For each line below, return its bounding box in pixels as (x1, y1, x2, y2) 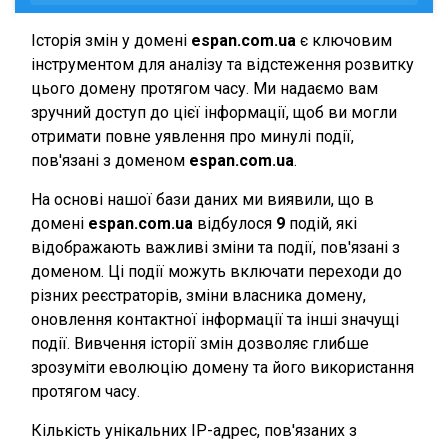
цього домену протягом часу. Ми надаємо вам (31, 79, 378, 98)
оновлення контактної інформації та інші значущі (31, 310, 399, 329)
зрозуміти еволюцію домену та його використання (31, 358, 414, 377)
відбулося (193, 214, 276, 233)
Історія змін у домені (31, 31, 191, 50)
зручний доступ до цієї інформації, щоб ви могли (31, 103, 397, 122)
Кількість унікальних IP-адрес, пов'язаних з (31, 421, 357, 440)
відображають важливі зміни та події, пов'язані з (31, 238, 400, 257)
